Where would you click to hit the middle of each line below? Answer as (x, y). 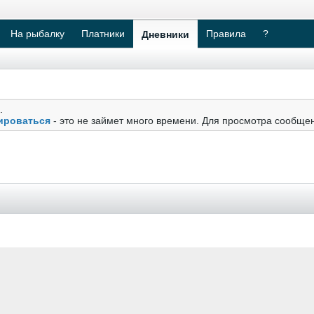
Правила (226, 34)
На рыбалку (37, 34)
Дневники (165, 34)
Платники (103, 34)
